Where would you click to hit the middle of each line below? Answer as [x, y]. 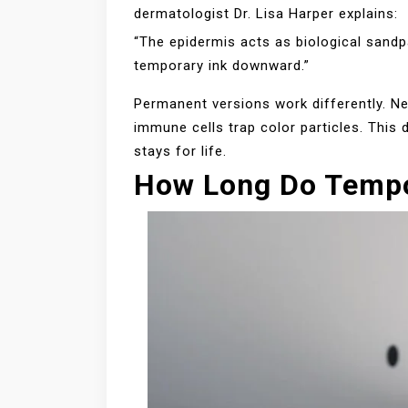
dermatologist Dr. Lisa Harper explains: [266, 14]
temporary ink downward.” [222, 66]
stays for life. [180, 152]
